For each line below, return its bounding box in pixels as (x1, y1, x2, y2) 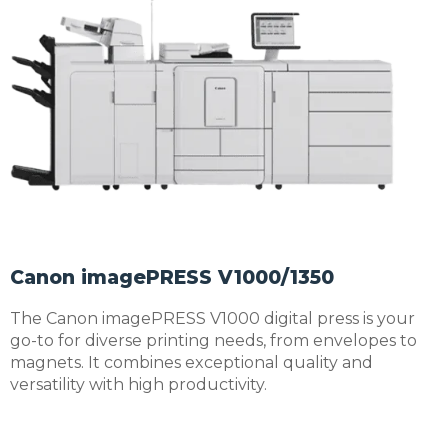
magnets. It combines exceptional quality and (10, 352, 373, 372)
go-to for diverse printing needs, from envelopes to (10, 330, 417, 350)
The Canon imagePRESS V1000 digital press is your (10, 308, 415, 328)
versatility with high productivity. (10, 374, 267, 394)
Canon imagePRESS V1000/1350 (10, 265, 334, 289)
